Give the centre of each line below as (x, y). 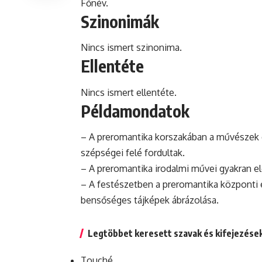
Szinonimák (120, 21)
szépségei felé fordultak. (133, 152)
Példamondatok (135, 111)
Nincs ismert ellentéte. (129, 92)
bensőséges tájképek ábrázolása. (150, 200)
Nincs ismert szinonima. (131, 48)
